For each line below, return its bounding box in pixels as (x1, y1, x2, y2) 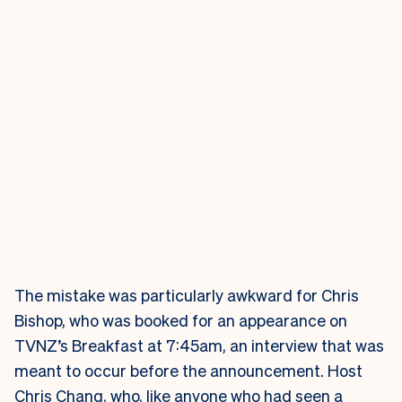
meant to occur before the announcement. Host (14, 360, 363, 381)
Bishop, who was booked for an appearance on (14, 310, 347, 331)
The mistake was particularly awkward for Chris (14, 284, 359, 306)
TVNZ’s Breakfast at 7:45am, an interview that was (14, 335, 384, 356)
